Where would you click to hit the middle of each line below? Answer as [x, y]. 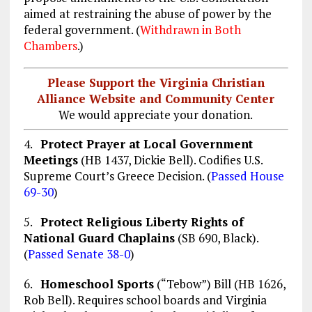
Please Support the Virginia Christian [156, 83]
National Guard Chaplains [99, 238]
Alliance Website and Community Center [156, 99]
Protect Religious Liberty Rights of [142, 222]
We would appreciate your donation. [156, 115]
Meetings [50, 160]
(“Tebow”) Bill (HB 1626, [219, 284]
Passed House [247, 176]
